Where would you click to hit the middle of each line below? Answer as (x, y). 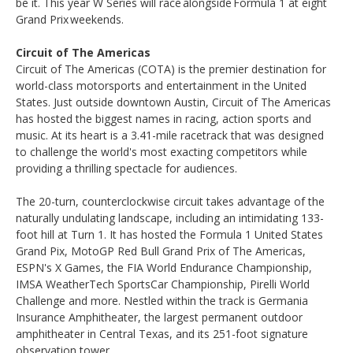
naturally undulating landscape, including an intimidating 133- (170, 217)
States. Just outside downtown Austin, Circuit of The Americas (173, 102)
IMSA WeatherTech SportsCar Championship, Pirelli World (163, 284)
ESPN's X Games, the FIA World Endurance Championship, (164, 267)
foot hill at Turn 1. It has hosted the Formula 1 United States (169, 234)
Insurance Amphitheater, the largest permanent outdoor (159, 317)
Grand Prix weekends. (70, 19)
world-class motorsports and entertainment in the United (161, 85)
